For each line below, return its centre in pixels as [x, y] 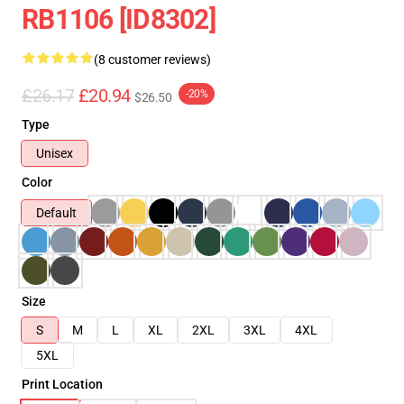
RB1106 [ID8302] [119, 19]
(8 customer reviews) [152, 60]
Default [56, 213]
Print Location [62, 384]
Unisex [55, 153]
